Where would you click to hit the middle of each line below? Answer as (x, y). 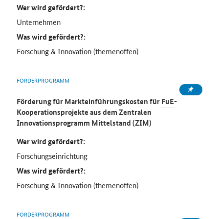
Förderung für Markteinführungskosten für (89, 101)
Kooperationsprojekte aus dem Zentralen (84, 112)
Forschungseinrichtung (52, 156)
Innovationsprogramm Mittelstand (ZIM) (84, 123)
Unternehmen (38, 22)
